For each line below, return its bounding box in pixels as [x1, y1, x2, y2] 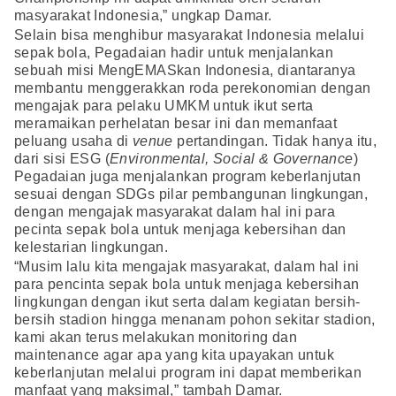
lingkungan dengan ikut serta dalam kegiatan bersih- [14, 294, 361, 310]
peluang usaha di [14, 133, 133, 149]
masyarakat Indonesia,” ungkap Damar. [14, 8, 272, 24]
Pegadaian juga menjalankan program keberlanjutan [14, 169, 362, 185]
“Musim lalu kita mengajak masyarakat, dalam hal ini [14, 259, 360, 275]
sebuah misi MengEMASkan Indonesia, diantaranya [14, 63, 356, 79]
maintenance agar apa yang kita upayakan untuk [14, 347, 334, 363]
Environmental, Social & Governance [110, 151, 354, 167]
